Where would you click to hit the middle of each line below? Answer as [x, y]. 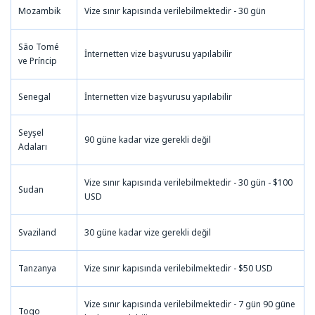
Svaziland [37, 232]
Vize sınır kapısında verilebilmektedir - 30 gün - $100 [188, 182]
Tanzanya [37, 268]
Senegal [34, 96]
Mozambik [39, 11]
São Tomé [39, 46]
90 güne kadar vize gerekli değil [148, 139]
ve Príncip [38, 60]
